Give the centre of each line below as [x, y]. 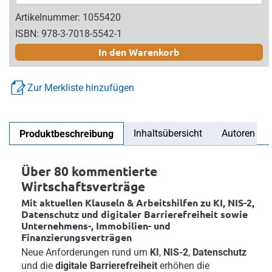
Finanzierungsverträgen [76, 237]
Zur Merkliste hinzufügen [81, 87]
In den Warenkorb [139, 52]
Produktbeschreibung [66, 134]
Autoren [238, 133]
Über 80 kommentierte [89, 171]
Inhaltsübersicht [168, 133]
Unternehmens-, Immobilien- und [96, 225]
